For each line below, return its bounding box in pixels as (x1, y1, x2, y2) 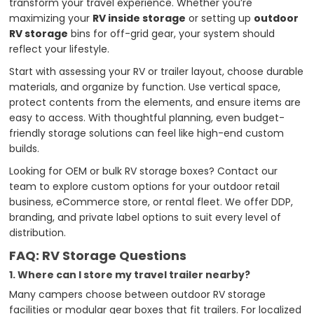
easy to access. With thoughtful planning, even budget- (9, 110, 285, 125)
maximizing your (9, 11, 93, 25)
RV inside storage (93, 11, 186, 25)
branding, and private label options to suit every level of (9, 210, 282, 224)
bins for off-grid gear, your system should (68, 26, 275, 41)
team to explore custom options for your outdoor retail (9, 179, 280, 193)
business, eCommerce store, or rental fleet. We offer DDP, (9, 194, 294, 209)
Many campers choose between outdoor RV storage (9, 287, 266, 301)
